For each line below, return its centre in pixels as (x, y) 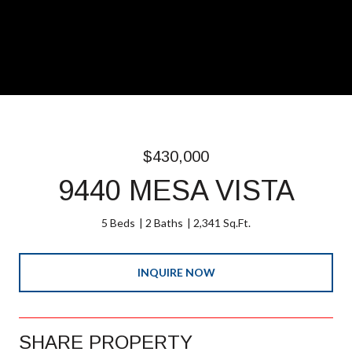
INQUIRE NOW (176, 272)
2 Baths (164, 223)
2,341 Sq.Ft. (222, 223)
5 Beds (118, 223)
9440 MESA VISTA (176, 191)
